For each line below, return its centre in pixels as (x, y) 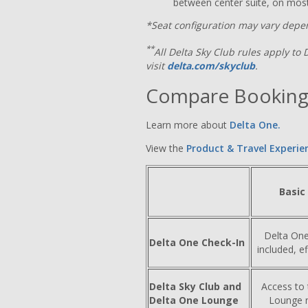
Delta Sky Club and (195, 286)
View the (166, 148)
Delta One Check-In (197, 242)
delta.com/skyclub (211, 65)
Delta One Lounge (194, 300)
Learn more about (186, 124)
